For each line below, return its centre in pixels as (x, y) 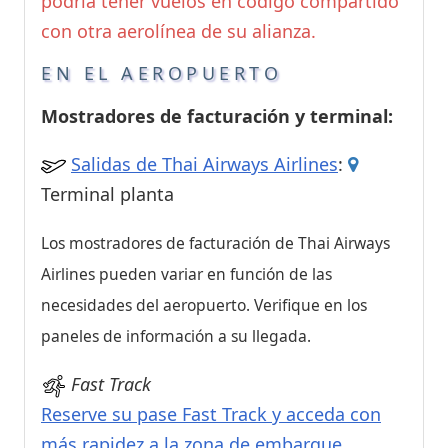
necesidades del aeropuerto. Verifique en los (204, 305)
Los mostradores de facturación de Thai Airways (215, 243)
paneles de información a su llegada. (176, 336)
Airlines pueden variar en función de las (186, 274)
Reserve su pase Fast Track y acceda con (211, 414)
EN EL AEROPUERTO (161, 73)
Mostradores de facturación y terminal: (217, 116)
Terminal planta (107, 194)
